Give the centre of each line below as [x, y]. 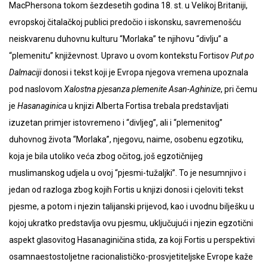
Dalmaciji [25, 73]
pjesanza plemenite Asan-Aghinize [159, 89]
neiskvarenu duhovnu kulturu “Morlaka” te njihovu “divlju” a [118, 39]
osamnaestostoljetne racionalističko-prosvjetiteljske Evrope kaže [131, 257]
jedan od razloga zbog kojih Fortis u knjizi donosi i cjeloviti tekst [126, 190]
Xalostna [80, 89]
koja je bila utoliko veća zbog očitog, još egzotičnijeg [106, 156]
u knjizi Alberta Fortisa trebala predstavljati [147, 106]
